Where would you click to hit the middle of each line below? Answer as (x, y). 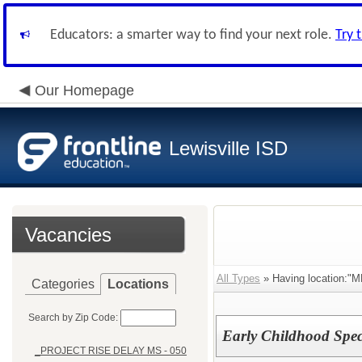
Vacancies (68, 235)
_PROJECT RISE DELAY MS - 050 (111, 351)
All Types (238, 278)
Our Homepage (84, 90)
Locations (138, 284)
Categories (63, 284)
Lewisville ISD (228, 148)
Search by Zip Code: (73, 318)
